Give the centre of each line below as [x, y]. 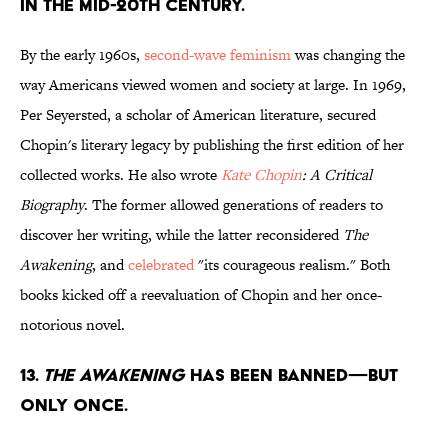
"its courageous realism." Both [292, 265]
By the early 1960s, [82, 55]
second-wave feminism [217, 55]
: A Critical [337, 175]
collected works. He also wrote [120, 175]
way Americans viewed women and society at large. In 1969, [213, 85]
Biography [52, 205]
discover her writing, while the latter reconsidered [181, 235]
